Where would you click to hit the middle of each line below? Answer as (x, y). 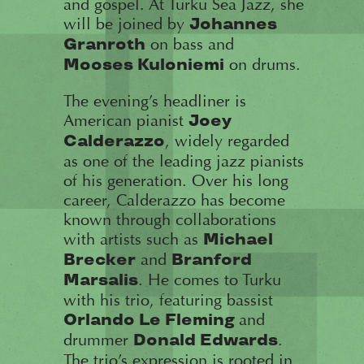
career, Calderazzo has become (174, 200)
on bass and (189, 44)
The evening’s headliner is (154, 101)
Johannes (233, 24)
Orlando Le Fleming (151, 320)
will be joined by (126, 24)
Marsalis (100, 280)
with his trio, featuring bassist (168, 300)
